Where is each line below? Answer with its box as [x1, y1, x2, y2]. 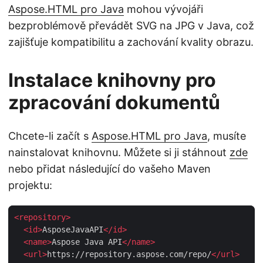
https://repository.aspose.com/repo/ [47, 249, 211, 259]
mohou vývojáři [124, 3, 203, 16]
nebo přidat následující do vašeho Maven [8, 163, 211, 176]
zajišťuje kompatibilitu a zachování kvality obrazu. [8, 36, 254, 49]
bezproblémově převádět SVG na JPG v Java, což [8, 19, 254, 32]
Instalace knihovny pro [8, 69, 216, 92]
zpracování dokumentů [8, 91, 220, 114]
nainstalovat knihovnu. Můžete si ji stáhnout [8, 146, 230, 159]
